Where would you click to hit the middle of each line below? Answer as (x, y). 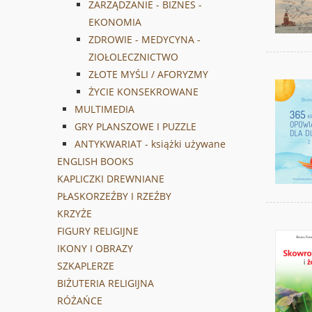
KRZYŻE (75, 214)
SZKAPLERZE (86, 266)
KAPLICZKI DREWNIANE (111, 179)
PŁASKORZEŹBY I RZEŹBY (114, 196)
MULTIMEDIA (104, 109)
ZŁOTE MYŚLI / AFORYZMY (148, 75)
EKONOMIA (115, 22)
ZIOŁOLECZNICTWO (133, 57)
